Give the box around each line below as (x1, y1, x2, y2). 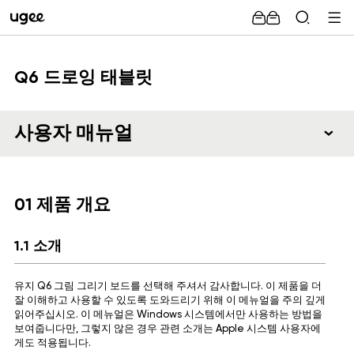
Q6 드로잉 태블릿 (13, 70, 153, 87)
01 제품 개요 (13, 197, 111, 214)
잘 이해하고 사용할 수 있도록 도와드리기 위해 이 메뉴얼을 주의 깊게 (13, 296, 326, 306)
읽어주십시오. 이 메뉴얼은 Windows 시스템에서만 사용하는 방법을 (13, 310, 322, 320)
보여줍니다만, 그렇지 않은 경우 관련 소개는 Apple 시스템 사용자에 (13, 324, 321, 334)
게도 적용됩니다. (13, 338, 91, 348)
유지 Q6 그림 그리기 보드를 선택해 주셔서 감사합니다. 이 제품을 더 (13, 281, 322, 292)
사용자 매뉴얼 (13, 124, 133, 143)
